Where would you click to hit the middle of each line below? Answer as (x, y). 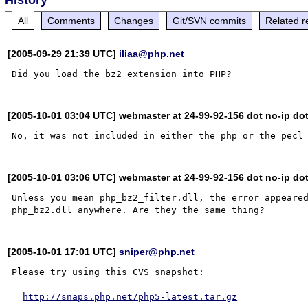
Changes (134, 20)
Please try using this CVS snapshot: (108, 272)
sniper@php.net (157, 251)
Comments (71, 20)
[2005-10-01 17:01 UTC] (64, 251)
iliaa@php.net (152, 53)
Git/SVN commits (210, 20)
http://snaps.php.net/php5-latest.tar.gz (130, 296)
